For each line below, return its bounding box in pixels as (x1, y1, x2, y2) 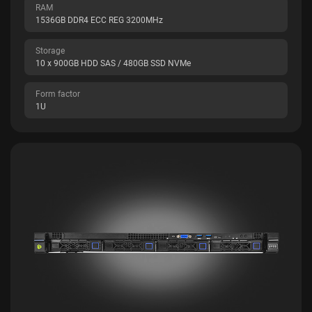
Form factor (36, 88, 80, 100)
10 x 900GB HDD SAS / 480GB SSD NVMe (36, 57, 191, 70)
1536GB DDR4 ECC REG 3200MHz (36, 14, 163, 26)
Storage (36, 45, 65, 57)
